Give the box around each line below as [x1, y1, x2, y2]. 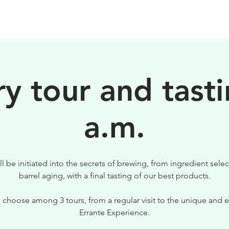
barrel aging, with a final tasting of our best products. [18, 170, 211, 180]
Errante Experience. [79, 207, 150, 217]
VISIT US [178, 14, 214, 26]
